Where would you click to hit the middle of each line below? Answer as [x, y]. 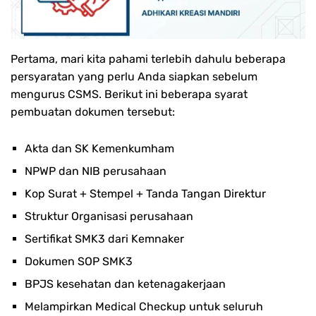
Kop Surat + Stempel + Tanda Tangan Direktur [145, 193]
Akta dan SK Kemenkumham [99, 148]
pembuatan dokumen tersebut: [93, 111]
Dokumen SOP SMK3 [80, 261]
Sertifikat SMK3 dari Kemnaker [104, 238]
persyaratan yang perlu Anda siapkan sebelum [134, 76]
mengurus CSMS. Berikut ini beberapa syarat [129, 94]
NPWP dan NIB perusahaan [96, 171]
